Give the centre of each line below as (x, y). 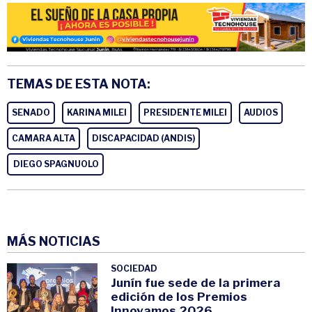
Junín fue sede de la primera (196, 283)
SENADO (31, 113)
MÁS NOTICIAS (54, 242)
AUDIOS (261, 113)
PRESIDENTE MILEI (185, 113)
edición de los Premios (179, 297)
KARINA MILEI (97, 113)
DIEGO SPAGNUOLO (55, 164)
